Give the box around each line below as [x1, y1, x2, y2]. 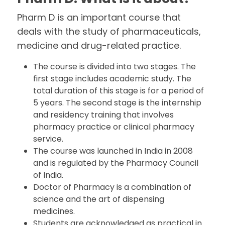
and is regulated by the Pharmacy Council [33, 157, 199, 169]
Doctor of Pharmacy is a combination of [33, 181, 192, 193]
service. [33, 133, 64, 145]
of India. [33, 169, 64, 181]
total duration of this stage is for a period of [33, 85, 204, 96]
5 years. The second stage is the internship [33, 97, 202, 108]
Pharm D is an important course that [17, 11, 181, 24]
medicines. [33, 205, 75, 217]
